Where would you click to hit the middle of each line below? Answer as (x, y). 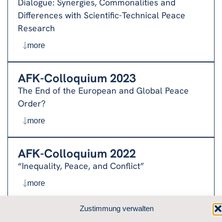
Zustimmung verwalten (116, 208)
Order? (32, 103)
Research (36, 28)
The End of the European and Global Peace (103, 90)
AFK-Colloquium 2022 (77, 153)
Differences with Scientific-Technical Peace (102, 15)
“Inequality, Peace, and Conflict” (81, 166)
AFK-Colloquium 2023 (77, 78)
